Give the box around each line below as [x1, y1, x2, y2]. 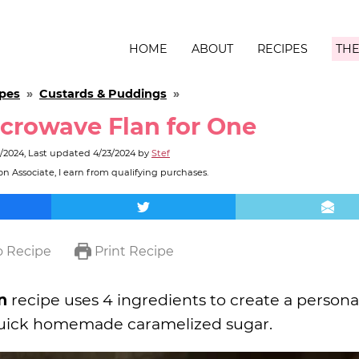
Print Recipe [91, 244, 174, 259]
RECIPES [257, 42, 308, 56]
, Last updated [24, 147, 93, 159]
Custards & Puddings [39, 87, 167, 101]
